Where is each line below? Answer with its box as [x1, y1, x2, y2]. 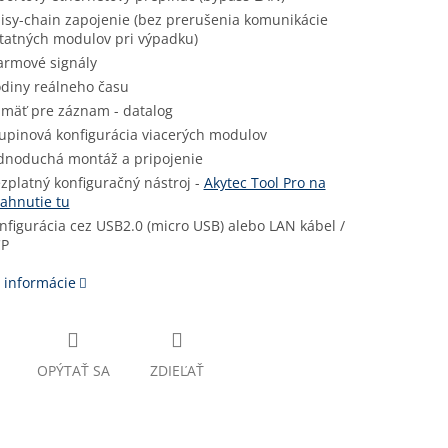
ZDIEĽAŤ [149, 361, 204, 381]
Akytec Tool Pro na [203, 173, 326, 193]
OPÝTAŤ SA [36, 361, 110, 381]
